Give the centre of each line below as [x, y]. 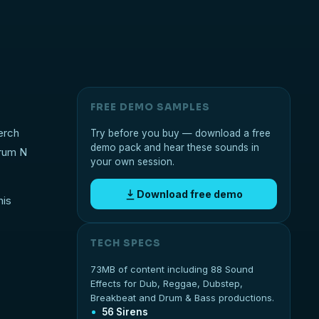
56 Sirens [125, 312]
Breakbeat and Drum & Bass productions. [182, 298]
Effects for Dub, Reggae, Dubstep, [166, 283]
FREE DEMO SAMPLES [150, 107]
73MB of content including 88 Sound [172, 269]
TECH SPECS [126, 243]
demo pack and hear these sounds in [174, 147]
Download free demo [190, 194]
